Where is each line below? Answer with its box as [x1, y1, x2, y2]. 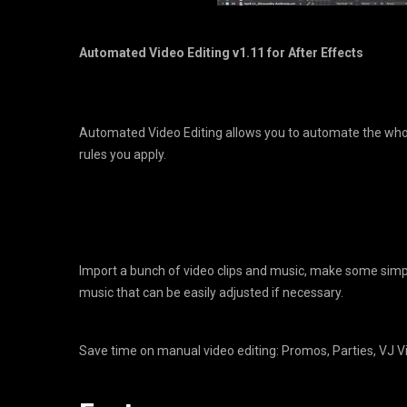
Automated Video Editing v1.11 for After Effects [79, 45, 363, 60]
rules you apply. [79, 147, 166, 162]
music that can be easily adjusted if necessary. [79, 285, 343, 300]
